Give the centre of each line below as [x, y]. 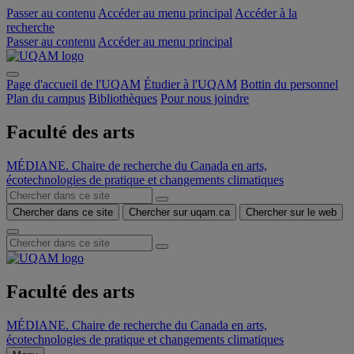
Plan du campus [46, 98]
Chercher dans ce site [63, 212]
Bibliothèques [123, 98]
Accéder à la [266, 13]
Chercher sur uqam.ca [179, 212]
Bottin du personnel [289, 84]
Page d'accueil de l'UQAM [73, 84]
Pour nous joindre [205, 98]
